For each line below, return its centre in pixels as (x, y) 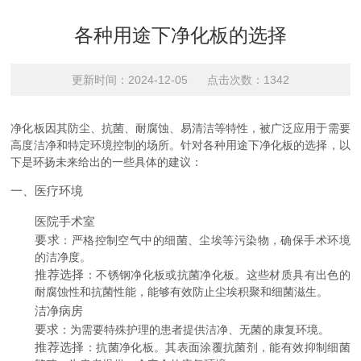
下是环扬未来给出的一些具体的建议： (107, 162)
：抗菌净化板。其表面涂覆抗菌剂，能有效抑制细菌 (217, 347)
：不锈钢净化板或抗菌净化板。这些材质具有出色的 (217, 275)
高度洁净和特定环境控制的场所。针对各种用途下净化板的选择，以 (180, 145)
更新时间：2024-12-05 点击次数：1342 (180, 80)
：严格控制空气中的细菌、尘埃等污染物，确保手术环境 (205, 240)
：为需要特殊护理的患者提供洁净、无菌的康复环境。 (195, 330)
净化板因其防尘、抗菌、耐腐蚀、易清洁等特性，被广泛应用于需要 (180, 128)
